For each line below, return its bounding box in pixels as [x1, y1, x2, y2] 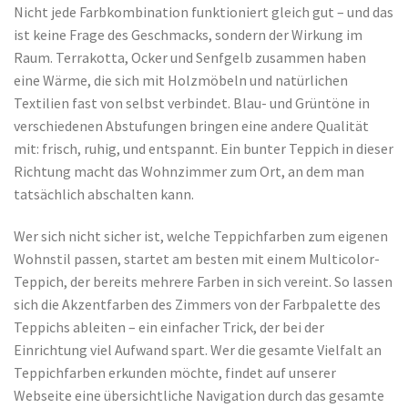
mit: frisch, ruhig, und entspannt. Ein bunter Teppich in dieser [14, 139, 393, 158]
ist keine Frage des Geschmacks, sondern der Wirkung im [14, 25, 362, 45]
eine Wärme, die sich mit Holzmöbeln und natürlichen [14, 71, 348, 90]
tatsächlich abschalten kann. [14, 185, 194, 204]
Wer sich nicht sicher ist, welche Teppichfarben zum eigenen [14, 227, 388, 246]
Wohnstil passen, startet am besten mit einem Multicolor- [14, 250, 380, 269]
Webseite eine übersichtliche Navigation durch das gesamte [14, 386, 384, 405]
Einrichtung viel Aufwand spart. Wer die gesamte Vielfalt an [14, 341, 382, 360]
